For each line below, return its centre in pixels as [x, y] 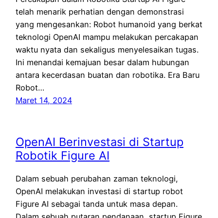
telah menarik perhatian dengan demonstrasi [100, 11]
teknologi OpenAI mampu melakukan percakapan [107, 37]
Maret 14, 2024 [44, 100]
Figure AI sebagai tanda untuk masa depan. [97, 204]
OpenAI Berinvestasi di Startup [100, 142]
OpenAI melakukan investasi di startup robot [99, 191]
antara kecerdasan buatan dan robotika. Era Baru [108, 75]
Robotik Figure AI [63, 156]
